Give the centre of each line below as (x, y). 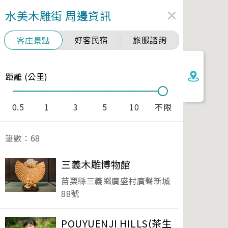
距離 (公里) (26, 76)
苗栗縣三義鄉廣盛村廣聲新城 (116, 181)
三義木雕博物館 (96, 164)
